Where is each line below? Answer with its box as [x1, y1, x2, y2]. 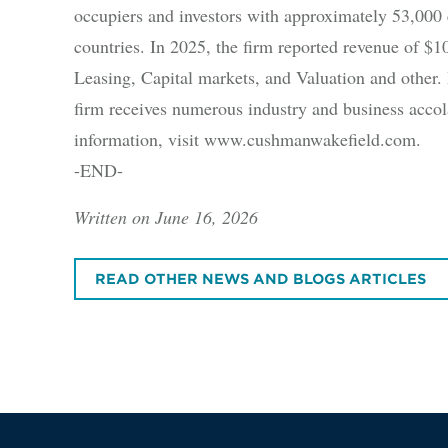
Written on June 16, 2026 [73, 205, 258, 230]
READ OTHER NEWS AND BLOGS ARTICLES [95, 270, 427, 287]
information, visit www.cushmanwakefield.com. [73, 127, 421, 152]
